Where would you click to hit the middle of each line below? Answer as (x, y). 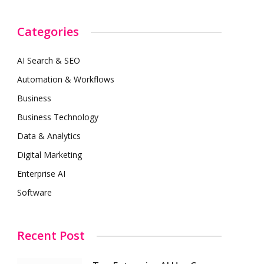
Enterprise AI (41, 174)
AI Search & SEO (49, 60)
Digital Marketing (49, 155)
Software (34, 192)
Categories (48, 32)
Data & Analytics (49, 136)
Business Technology (58, 117)
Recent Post (51, 235)
